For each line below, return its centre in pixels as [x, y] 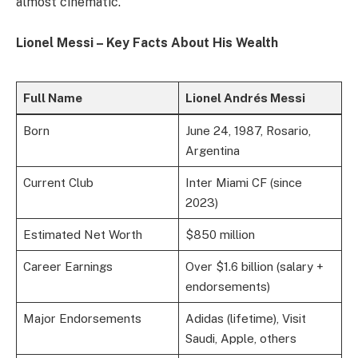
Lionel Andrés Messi [245, 98]
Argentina [212, 151]
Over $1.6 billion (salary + [254, 267]
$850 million [220, 235]
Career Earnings [68, 267]
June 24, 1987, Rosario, [248, 131]
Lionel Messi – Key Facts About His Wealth [147, 43]
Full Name [52, 98]
